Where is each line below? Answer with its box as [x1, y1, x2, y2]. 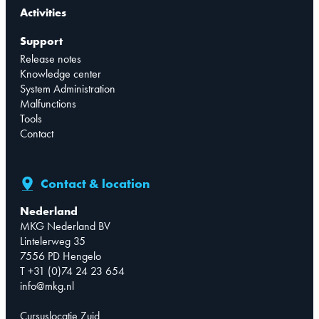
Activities [20, 5, 66, 21]
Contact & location [41, 175, 150, 192]
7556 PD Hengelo [20, 249, 101, 264]
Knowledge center [20, 66, 101, 82]
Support [20, 33, 63, 49]
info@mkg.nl [20, 278, 74, 294]
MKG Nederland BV [20, 219, 110, 234]
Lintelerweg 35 [20, 234, 85, 249]
